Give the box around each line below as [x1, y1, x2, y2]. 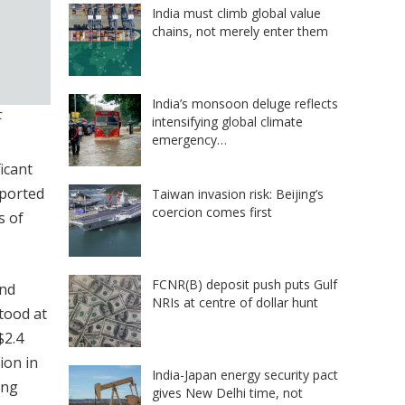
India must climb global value [152, 4, 321, 22]
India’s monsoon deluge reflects [152, 94, 338, 112]
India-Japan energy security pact [152, 365, 338, 383]
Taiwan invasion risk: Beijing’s [152, 184, 324, 202]
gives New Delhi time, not [152, 383, 303, 401]
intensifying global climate [152, 112, 303, 130]
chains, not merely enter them [152, 22, 328, 40]
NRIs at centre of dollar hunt [152, 293, 318, 311]
